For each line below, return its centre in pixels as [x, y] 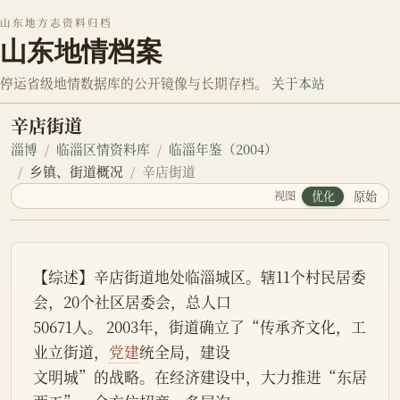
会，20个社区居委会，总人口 [132, 302]
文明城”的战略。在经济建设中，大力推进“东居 [200, 377]
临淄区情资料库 [103, 149]
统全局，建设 [185, 352]
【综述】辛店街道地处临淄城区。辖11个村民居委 [200, 277]
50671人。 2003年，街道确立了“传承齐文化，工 [200, 327]
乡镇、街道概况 [76, 171]
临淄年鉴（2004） [223, 149]
